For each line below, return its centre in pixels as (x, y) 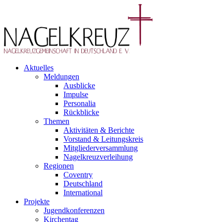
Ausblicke (79, 85)
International (83, 193)
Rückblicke (81, 112)
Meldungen (61, 77)
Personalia (80, 103)
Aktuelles (39, 68)
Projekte (37, 201)
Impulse (76, 94)
